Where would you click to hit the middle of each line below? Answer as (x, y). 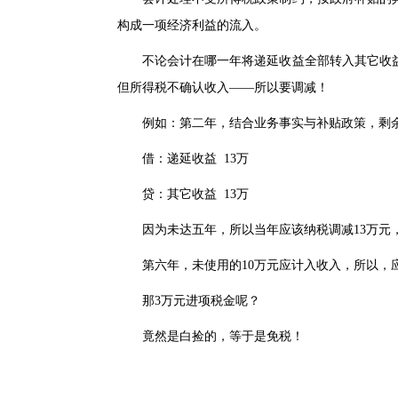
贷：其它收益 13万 (183, 194)
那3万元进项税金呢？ (189, 301)
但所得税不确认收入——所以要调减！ (223, 88)
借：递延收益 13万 (183, 159)
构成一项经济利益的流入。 (192, 25)
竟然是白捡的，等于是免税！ (211, 336)
